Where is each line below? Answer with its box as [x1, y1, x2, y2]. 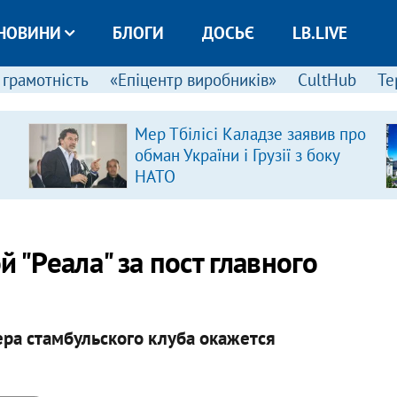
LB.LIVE [292, 22, 347, 43]
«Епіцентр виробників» [109, 69, 276, 90]
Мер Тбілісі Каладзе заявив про [134, 123, 366, 144]
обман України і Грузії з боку [134, 144, 339, 166]
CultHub [297, 69, 356, 90]
